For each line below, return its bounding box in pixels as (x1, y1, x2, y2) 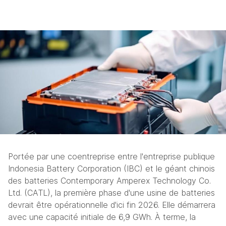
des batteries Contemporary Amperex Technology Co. (8, 176, 211, 186)
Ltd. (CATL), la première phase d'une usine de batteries (8, 188, 215, 198)
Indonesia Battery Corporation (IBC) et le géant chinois (8, 163, 215, 174)
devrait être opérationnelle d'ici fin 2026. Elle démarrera (8, 200, 215, 210)
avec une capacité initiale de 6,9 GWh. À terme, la (8, 212, 196, 222)
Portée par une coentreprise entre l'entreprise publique (8, 151, 215, 162)
